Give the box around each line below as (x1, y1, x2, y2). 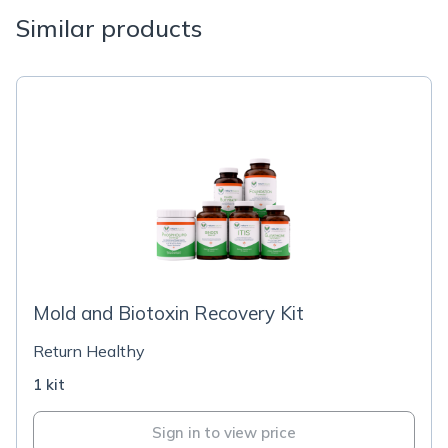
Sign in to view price (152, 423, 296, 443)
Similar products (16, 13, 202, 44)
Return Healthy (33, 341, 145, 362)
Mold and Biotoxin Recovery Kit (33, 301, 304, 326)
